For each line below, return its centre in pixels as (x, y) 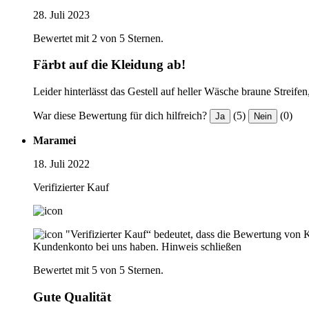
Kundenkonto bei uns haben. (96, 246)
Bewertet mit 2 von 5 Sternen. (98, 38)
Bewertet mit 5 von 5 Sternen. (98, 270)
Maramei (54, 140)
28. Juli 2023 (61, 14)
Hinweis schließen (201, 246)
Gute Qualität (72, 297)
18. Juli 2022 (61, 163)
